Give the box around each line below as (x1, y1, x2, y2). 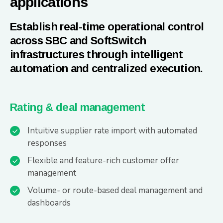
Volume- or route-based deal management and (27, 185, 203, 196)
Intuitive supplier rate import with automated (27, 125, 197, 136)
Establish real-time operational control (10, 20, 204, 33)
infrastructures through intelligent (10, 48, 183, 61)
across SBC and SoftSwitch (10, 34, 146, 47)
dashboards (27, 197, 71, 209)
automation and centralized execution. (10, 62, 203, 75)
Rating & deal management (10, 101, 145, 113)
